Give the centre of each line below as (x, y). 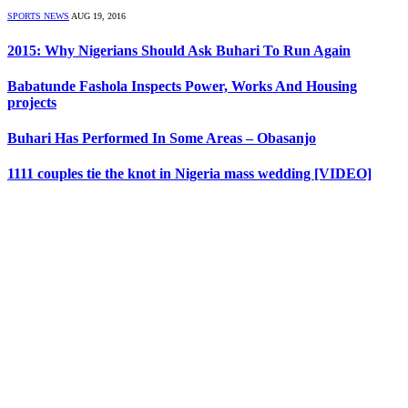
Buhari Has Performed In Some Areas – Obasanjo (162, 138)
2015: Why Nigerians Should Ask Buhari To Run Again (179, 50)
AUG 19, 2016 (98, 16)
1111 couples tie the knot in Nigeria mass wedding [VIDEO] (189, 174)
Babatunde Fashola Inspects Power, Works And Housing (182, 86)
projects (32, 102)
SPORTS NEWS (38, 16)
